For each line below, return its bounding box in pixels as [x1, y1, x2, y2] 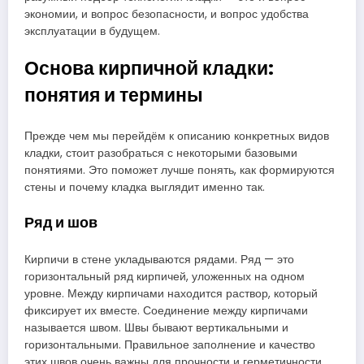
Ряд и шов [24, 211, 97, 232]
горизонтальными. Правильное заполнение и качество [24, 337, 315, 353]
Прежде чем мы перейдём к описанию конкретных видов [24, 128, 329, 144]
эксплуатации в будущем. [24, 23, 160, 39]
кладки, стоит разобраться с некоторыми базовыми [24, 145, 297, 161]
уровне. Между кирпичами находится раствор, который [24, 286, 318, 302]
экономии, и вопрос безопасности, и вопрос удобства [24, 6, 309, 22]
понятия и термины [24, 82, 203, 109]
